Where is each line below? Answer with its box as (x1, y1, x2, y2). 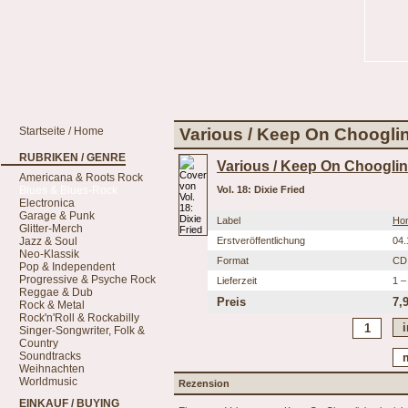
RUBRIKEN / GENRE (19, 151, 126, 164)
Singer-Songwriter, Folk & (19, 324, 145, 337)
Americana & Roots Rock (19, 171, 143, 184)
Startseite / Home (19, 125, 104, 138)
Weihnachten (19, 362, 85, 375)
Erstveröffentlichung (217, 235, 305, 246)
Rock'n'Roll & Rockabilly (19, 311, 139, 324)
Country (19, 337, 58, 350)
